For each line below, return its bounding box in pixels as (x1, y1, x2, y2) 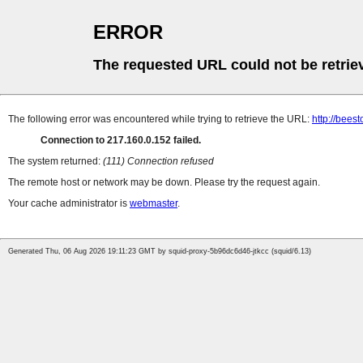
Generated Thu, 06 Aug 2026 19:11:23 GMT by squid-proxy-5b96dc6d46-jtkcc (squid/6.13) (8, 247, 311, 256)
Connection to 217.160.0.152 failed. (41, 135, 201, 147)
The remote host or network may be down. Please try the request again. (8, 177, 320, 189)
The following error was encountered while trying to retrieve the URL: (8, 113, 312, 126)
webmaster (130, 198, 177, 210)
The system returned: (8, 156, 103, 168)
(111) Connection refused (103, 156, 214, 168)
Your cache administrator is (8, 198, 130, 210)
